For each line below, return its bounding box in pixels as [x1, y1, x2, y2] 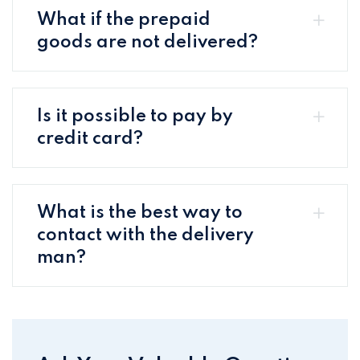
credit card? [37, 129, 143, 148]
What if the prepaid [37, 10, 211, 29]
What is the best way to [37, 203, 243, 222]
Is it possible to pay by [37, 107, 233, 125]
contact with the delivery [37, 226, 254, 244]
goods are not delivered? [37, 33, 258, 51]
